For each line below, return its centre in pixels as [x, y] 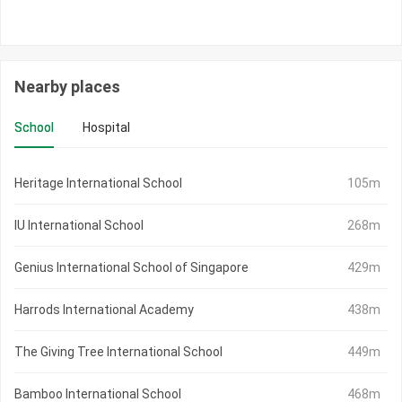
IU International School [79, 226]
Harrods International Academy [104, 310]
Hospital [106, 128]
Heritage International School [98, 184]
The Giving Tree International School [118, 352]
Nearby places [67, 87]
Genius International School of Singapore [131, 268]
